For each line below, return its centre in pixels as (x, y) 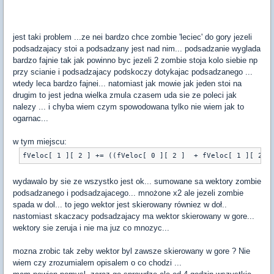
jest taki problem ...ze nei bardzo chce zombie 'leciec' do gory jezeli (132, 37)
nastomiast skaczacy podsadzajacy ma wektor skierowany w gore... (134, 217)
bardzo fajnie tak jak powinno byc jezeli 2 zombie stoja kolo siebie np (135, 61)
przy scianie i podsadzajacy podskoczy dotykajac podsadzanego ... (133, 72)
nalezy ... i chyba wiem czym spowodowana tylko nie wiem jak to (128, 107)
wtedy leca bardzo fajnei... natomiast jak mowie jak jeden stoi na (127, 84)
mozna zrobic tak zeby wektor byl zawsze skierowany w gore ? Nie (131, 251)
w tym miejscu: (40, 142)
